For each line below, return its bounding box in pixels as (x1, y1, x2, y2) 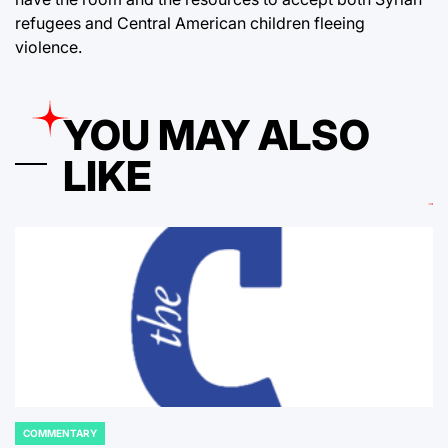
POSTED (14, 433, 55, 446)
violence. (15, 37, 82, 58)
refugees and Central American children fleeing (15, 13, 365, 34)
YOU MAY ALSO (63, 110, 370, 161)
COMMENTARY (23, 427, 97, 440)
